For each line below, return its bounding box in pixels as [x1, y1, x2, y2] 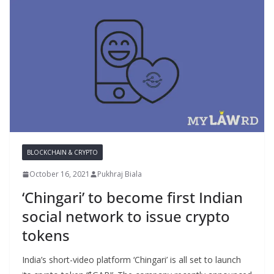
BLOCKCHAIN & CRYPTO [27, 148, 98, 157]
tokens [22, 225, 70, 246]
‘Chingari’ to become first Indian [22, 187, 243, 208]
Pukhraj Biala [97, 169, 142, 180]
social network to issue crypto [22, 206, 230, 227]
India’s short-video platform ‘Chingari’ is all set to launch [22, 254, 241, 266]
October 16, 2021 [29, 169, 90, 180]
